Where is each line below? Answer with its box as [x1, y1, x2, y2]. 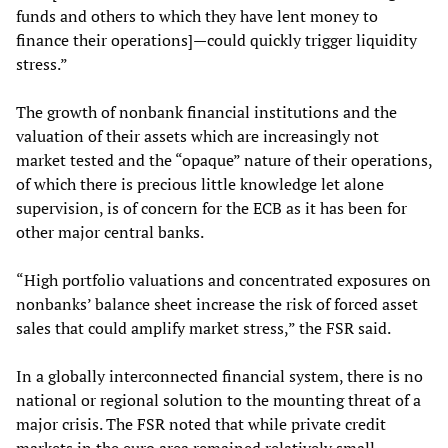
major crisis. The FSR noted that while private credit [16, 413, 386, 436]
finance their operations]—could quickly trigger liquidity [16, 29, 417, 52]
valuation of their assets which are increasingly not [16, 125, 379, 148]
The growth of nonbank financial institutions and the [16, 101, 397, 124]
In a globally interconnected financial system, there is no [16, 365, 423, 388]
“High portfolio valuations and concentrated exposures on [16, 269, 431, 292]
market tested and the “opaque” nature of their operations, [16, 149, 432, 172]
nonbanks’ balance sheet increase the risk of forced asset [16, 293, 418, 316]
